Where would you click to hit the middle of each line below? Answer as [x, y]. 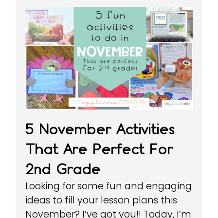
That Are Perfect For [99, 149]
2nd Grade [63, 169]
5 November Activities [100, 129]
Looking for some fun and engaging [109, 186]
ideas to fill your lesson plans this [101, 200]
